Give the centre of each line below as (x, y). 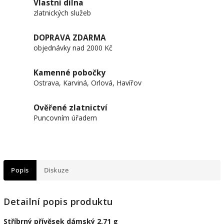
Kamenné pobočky (69, 73)
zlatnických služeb (62, 13)
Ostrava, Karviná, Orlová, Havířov (87, 83)
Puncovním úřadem (65, 118)
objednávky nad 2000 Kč (73, 48)
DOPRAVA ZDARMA (70, 38)
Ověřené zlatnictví (70, 108)
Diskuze (56, 170)
